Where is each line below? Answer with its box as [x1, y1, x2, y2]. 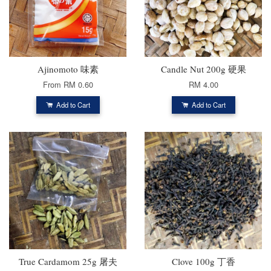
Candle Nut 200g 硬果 [160, 62, 246, 75]
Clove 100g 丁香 [171, 255, 235, 267]
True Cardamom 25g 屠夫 [18, 255, 117, 267]
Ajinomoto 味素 [37, 62, 99, 75]
